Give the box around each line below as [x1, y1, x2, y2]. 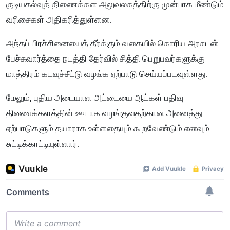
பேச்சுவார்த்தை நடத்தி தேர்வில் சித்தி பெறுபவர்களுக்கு [6, 53, 205, 64]
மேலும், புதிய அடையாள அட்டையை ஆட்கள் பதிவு [6, 92, 183, 103]
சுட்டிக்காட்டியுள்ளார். [6, 138, 81, 149]
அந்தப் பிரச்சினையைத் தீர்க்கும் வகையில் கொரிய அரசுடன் [6, 37, 218, 48]
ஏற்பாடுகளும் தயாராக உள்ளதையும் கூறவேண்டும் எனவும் [6, 123, 209, 133]
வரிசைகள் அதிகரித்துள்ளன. [6, 14, 111, 25]
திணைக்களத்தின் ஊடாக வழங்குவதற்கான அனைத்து [6, 107, 203, 118]
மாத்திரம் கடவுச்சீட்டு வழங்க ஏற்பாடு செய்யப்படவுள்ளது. [6, 68, 208, 79]
